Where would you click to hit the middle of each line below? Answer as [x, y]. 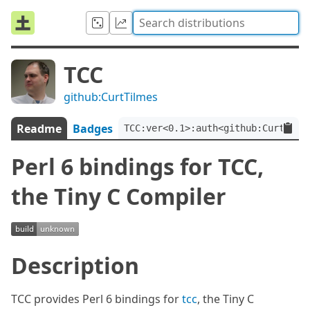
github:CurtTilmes [111, 97]
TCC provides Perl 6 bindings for [97, 299]
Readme [39, 129]
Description [75, 265]
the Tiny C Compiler [119, 196]
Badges [93, 129]
